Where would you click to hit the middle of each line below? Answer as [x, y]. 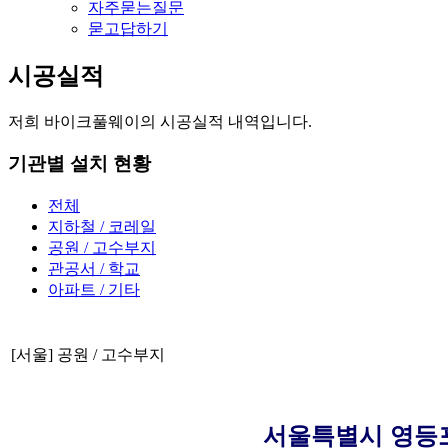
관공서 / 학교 [94, 269]
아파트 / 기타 [94, 290]
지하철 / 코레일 [102, 227]
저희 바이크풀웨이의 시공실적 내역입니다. [160, 121]
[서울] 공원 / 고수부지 [88, 355]
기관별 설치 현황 [79, 164]
